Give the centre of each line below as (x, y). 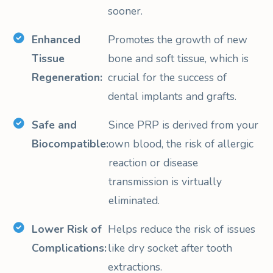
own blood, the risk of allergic (181, 144)
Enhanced (56, 39)
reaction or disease (154, 162)
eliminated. (134, 200)
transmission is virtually (165, 181)
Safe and (55, 125)
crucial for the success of (167, 77)
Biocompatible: (70, 144)
